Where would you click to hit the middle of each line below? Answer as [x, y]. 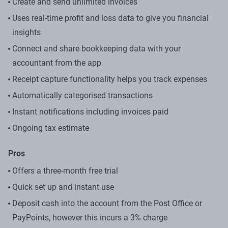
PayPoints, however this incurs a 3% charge [90, 217]
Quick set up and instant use [63, 187]
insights [26, 32]
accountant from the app [57, 63]
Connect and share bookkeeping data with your [96, 48]
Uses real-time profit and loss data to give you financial [110, 18]
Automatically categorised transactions [82, 95]
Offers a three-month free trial [65, 170]
